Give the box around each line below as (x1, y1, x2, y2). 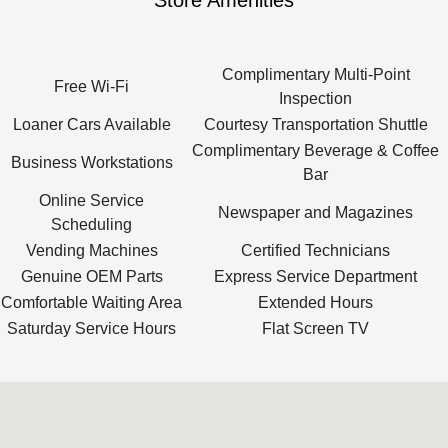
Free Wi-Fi (54, 78, 129, 95)
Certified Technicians (241, 242, 390, 259)
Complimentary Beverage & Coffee (192, 142, 439, 159)
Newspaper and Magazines (218, 204, 413, 221)
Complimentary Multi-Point (221, 66, 410, 83)
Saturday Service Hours (7, 320, 176, 337)
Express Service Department (214, 268, 417, 285)
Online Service (39, 192, 144, 209)
